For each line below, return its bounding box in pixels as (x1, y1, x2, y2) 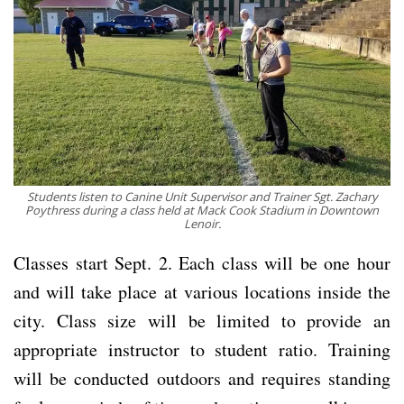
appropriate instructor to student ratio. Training (14, 336, 390, 362)
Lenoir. (183, 215, 221, 232)
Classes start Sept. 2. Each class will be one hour (14, 250, 390, 275)
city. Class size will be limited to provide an (14, 308, 390, 333)
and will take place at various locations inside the (14, 279, 390, 304)
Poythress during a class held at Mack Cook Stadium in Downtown (25, 201, 379, 218)
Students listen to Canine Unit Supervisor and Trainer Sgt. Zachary (26, 188, 378, 205)
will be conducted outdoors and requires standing (14, 365, 390, 390)
